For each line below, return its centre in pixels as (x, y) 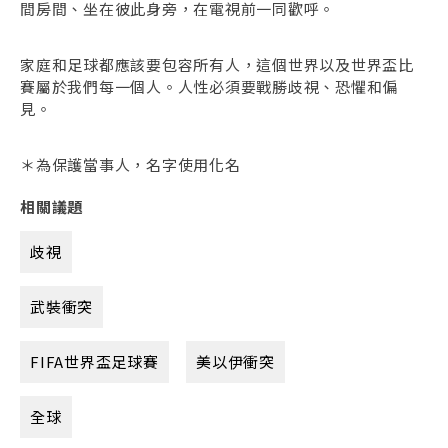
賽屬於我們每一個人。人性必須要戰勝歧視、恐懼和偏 (209, 86)
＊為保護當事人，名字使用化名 (130, 164)
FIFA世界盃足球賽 (94, 361)
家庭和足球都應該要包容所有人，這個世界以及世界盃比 (217, 64)
